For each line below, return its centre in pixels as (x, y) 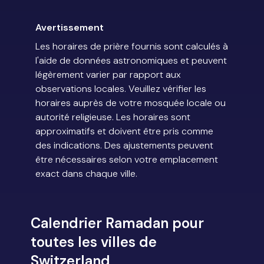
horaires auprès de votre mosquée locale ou (131, 103)
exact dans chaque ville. (86, 174)
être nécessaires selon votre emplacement (127, 160)
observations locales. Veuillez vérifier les (121, 89)
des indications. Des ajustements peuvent (124, 146)
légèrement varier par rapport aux (108, 75)
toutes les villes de (94, 242)
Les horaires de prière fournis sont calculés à (132, 47)
